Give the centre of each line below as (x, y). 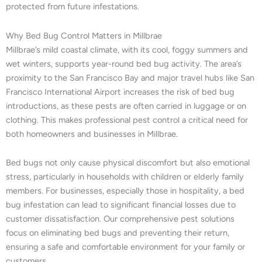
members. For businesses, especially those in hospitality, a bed (125, 191)
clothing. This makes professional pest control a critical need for (127, 120)
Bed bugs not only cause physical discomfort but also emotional (128, 163)
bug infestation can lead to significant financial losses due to (121, 205)
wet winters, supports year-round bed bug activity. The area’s (124, 63)
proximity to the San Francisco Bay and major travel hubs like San (130, 77)
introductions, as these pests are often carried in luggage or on (126, 106)
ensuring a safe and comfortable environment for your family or (125, 247)
